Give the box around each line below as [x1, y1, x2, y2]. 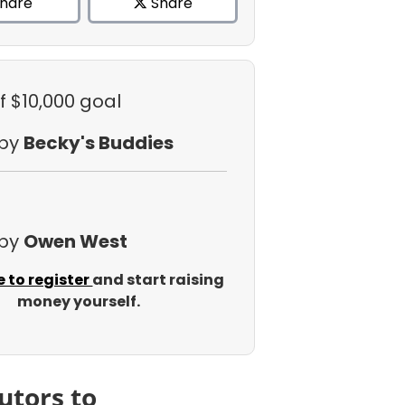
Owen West [23, 229, 127, 254]
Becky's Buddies [23, 130, 174, 155]
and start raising [92, 269, 225, 290]
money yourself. [16, 291, 140, 312]
